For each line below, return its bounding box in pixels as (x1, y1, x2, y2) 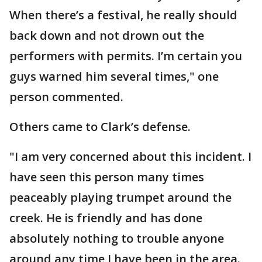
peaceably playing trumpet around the (9, 189, 232, 205)
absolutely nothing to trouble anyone (9, 230, 224, 246)
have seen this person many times (9, 168, 204, 185)
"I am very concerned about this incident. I (9, 148, 251, 164)
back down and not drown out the (9, 27, 204, 43)
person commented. (9, 88, 123, 105)
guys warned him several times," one (9, 68, 219, 84)
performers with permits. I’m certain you (9, 47, 242, 64)
